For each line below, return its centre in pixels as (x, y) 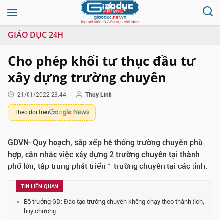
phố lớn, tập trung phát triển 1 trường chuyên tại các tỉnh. (108, 166)
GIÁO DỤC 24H (36, 35)
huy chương (40, 211)
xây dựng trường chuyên (87, 77)
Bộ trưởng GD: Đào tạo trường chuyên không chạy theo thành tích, (114, 202)
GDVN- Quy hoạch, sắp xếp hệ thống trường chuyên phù (105, 143)
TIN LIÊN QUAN (40, 186)
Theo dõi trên (32, 112)
